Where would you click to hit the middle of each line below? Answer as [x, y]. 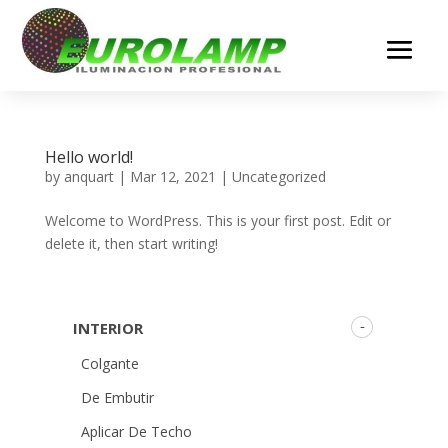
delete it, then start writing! [131, 243]
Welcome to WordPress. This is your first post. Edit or [217, 220]
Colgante [109, 363]
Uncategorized [278, 176]
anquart [88, 176]
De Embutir [117, 397]
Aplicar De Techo [136, 431]
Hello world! [88, 156]
